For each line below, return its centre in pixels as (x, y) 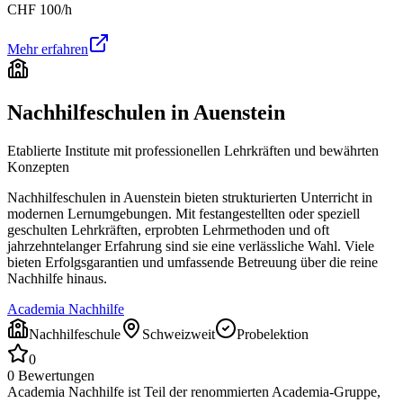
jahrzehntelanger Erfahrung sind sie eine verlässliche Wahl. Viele (191, 246)
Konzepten (38, 166)
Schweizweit (179, 334)
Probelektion (273, 334)
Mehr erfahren (48, 49)
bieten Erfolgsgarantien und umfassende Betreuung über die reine (193, 262)
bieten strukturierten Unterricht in (277, 197)
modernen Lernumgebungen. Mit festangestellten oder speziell (184, 213)
